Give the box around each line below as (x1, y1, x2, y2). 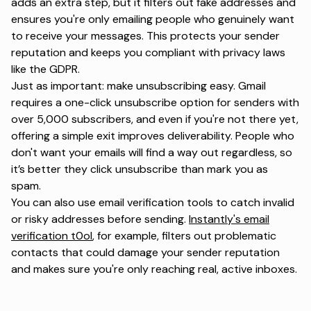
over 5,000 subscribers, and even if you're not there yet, (11, 112, 299, 127)
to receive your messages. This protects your (11, 28, 244, 44)
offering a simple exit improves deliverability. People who (11, 128, 294, 144)
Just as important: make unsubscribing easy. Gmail (11, 78, 266, 94)
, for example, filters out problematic (92, 228, 276, 244)
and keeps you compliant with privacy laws (66, 45, 285, 60)
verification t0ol (11, 228, 92, 244)
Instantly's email (189, 212, 269, 227)
